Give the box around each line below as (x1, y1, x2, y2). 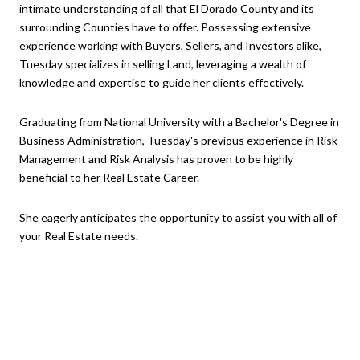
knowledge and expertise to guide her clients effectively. (19, 75, 304, 89)
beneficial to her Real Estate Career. (19, 170, 199, 185)
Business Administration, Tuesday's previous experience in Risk (19, 133, 337, 148)
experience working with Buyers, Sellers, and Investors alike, (19, 38, 321, 52)
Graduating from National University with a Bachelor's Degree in (19, 115, 339, 129)
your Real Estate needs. (19, 228, 138, 243)
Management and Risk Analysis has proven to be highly (19, 152, 293, 166)
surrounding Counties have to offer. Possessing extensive (19, 19, 311, 34)
